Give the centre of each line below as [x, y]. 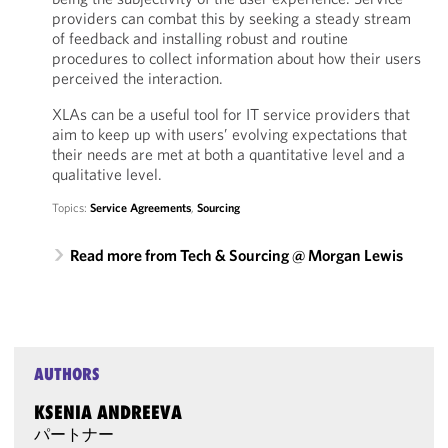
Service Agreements [140, 207]
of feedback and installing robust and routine [199, 38]
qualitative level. [106, 174]
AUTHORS [67, 374]
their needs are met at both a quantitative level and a [228, 154]
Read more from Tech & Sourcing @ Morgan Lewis [236, 255]
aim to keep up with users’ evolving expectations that [229, 134]
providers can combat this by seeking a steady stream [231, 18]
